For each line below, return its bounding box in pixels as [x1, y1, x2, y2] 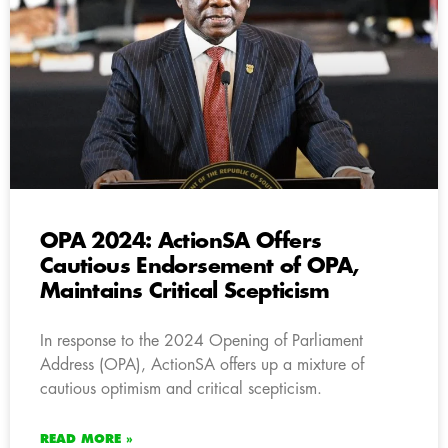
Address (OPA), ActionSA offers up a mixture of [40, 356, 364, 373]
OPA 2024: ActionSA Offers [40, 230, 322, 252]
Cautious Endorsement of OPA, [40, 255, 359, 277]
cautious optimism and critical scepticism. [40, 380, 322, 397]
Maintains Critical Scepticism [40, 280, 330, 302]
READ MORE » [40, 432, 133, 445]
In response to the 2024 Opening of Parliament [40, 332, 363, 349]
